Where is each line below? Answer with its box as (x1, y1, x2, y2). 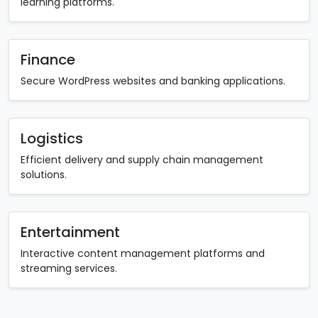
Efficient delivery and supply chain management (21, 153, 263, 168)
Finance (21, 50, 75, 70)
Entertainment (21, 222, 120, 243)
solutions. (21, 168, 67, 182)
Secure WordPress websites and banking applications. (21, 74, 285, 89)
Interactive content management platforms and (21, 246, 265, 261)
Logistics (21, 128, 83, 149)
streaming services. (21, 261, 117, 276)
